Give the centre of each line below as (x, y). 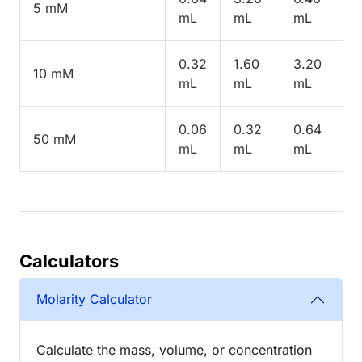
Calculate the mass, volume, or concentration (174, 349)
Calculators (69, 261)
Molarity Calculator (94, 299)
